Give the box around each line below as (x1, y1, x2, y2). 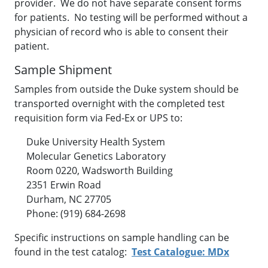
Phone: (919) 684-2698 (14, 207, 126, 220)
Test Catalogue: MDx (132, 245, 229, 258)
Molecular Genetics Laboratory (14, 150, 166, 163)
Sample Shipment (14, 62, 112, 78)
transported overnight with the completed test (14, 97, 225, 110)
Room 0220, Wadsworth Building (14, 164, 173, 177)
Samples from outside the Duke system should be (14, 83, 239, 96)
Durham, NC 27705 (14, 193, 111, 206)
